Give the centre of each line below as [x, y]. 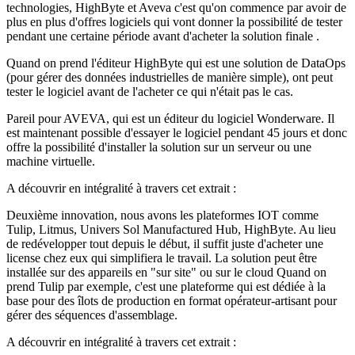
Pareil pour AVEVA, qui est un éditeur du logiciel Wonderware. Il [170, 118]
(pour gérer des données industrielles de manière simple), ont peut [170, 77]
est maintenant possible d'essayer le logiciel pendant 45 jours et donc [177, 132]
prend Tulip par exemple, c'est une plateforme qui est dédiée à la [166, 286]
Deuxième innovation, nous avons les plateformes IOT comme [162, 215]
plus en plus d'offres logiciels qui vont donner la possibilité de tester [174, 21]
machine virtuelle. [51, 161]
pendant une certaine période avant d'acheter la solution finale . [163, 36]
